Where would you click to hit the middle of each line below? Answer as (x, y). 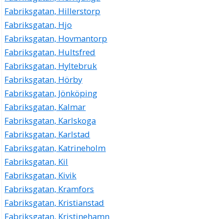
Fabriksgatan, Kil (36, 161)
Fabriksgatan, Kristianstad (55, 202)
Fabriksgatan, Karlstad (47, 134)
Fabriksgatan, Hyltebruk (51, 66)
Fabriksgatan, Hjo (38, 24)
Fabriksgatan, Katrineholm (55, 148)
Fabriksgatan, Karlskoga (50, 120)
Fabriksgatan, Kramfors (49, 189)
